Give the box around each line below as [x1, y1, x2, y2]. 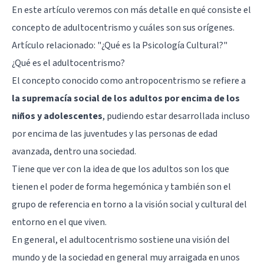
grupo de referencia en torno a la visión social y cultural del [12, 197, 247, 211]
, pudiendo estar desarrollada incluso [103, 109, 250, 123]
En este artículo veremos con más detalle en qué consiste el [12, 3, 251, 16]
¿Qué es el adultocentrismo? [12, 56, 125, 70]
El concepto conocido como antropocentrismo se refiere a [12, 74, 246, 87]
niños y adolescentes [12, 109, 103, 123]
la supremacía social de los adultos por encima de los [12, 91, 240, 105]
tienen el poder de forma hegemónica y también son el [12, 180, 231, 193]
